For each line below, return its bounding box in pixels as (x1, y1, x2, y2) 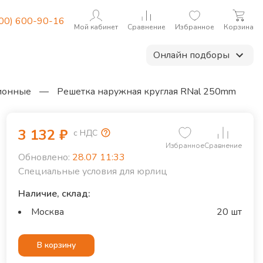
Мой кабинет (74, 22, 118, 32)
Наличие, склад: (18, 187, 90, 200)
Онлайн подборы (153, 49, 230, 62)
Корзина (224, 22, 254, 32)
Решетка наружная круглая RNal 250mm (57, 85, 236, 98)
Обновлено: (18, 151, 70, 164)
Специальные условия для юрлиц (18, 165, 167, 178)
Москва (31, 205, 64, 218)
